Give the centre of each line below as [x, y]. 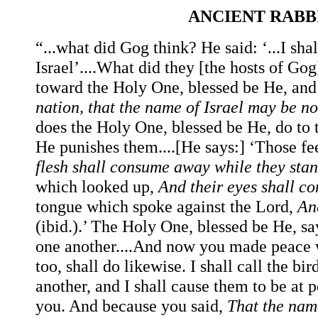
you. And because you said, [131, 305]
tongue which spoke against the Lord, [166, 206]
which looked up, [97, 186]
